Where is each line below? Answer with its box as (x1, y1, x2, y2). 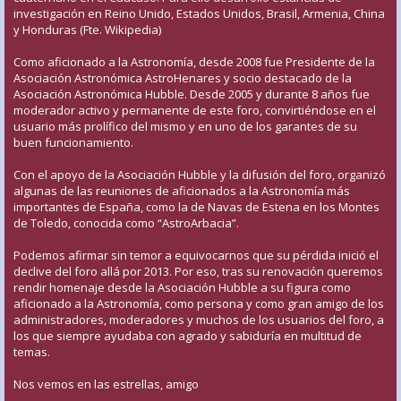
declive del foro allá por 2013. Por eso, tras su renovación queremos (13, 262, 383, 279)
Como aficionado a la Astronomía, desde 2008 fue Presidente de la (13, 53, 375, 70)
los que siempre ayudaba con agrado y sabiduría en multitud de (13, 327, 362, 344)
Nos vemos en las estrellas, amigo (13, 375, 199, 392)
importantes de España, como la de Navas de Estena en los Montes (13, 198, 380, 215)
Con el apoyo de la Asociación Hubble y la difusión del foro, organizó (13, 166, 386, 183)
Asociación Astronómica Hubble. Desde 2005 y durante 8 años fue (13, 85, 370, 102)
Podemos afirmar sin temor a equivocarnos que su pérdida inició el (13, 246, 379, 263)
